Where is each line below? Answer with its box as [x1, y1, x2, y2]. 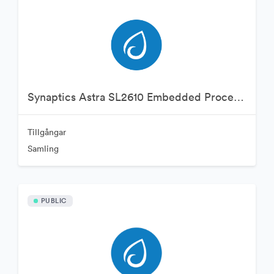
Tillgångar [27, 126, 66, 138]
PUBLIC [40, 195, 67, 206]
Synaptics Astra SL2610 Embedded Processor [233, 89, 244, 104]
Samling [27, 143, 59, 154]
